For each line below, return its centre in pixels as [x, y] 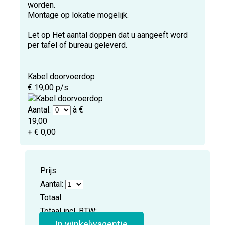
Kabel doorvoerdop [62, 77]
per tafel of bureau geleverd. [78, 45]
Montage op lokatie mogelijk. [78, 15]
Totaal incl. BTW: [69, 211]
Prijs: [49, 171]
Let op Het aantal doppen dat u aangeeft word [108, 35]
